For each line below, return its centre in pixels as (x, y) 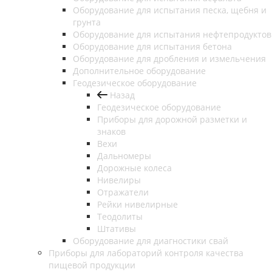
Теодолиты (120, 217)
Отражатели (123, 192)
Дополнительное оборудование (139, 71)
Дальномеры (124, 156)
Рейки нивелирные (138, 205)
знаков (111, 132)
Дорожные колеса (134, 168)
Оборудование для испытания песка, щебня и (170, 10)
